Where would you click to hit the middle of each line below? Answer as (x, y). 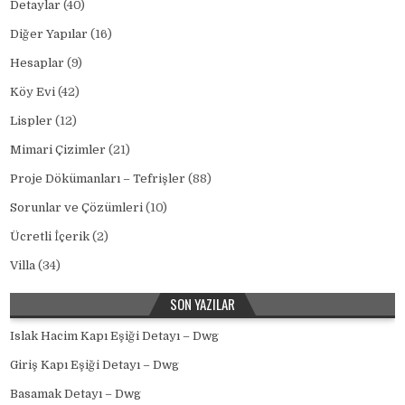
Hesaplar (38, 62)
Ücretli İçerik (50, 236)
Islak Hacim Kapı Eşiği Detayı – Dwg (115, 335)
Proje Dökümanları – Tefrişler (98, 178)
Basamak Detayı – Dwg (76, 393)
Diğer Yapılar (49, 33)
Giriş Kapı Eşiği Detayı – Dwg (95, 364)
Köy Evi (33, 91)
